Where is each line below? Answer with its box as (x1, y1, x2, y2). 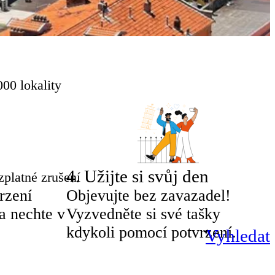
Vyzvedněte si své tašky (66, 204, 220, 223)
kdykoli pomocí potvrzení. (66, 223, 236, 241)
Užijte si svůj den (84, 166, 209, 186)
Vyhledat (206, 226, 270, 246)
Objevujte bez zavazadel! (66, 186, 231, 204)
